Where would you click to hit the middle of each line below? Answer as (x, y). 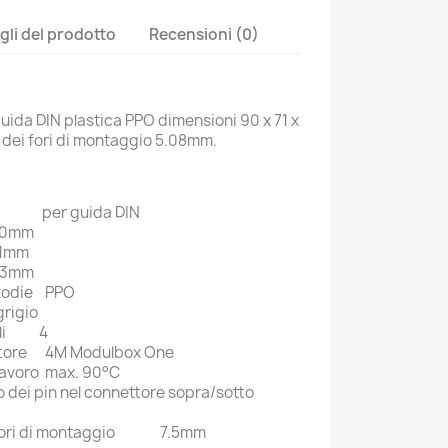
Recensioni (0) (204, 34)
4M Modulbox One (109, 353)
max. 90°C (82, 373)
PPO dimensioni (182, 121)
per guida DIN (91, 213)
